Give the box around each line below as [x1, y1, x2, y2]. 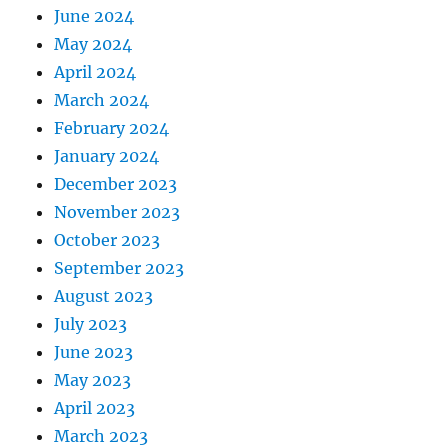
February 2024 [54, 118, 170, 139]
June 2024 [54, 6, 135, 27]
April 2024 [54, 62, 137, 83]
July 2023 [54, 314, 128, 335]
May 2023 [54, 370, 132, 391]
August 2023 [54, 286, 154, 307]
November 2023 [54, 202, 181, 223]
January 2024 [54, 146, 160, 167]
